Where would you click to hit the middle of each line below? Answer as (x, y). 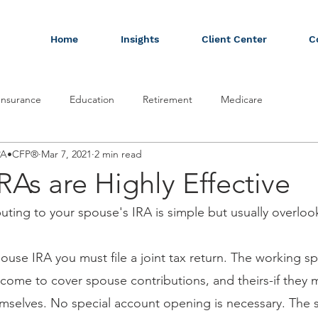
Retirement (168, 99)
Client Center (234, 39)
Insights (139, 39)
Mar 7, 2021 (66, 154)
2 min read (118, 154)
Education (92, 99)
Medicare (242, 99)
